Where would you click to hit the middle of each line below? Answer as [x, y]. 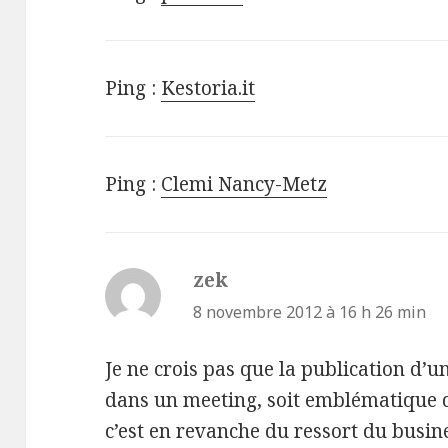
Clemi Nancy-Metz [244, 184]
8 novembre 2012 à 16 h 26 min [310, 312]
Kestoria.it [208, 88]
